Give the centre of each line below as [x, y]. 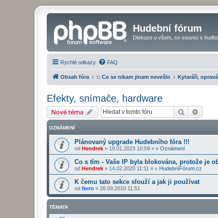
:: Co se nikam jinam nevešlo [133, 77]
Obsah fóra [75, 77]
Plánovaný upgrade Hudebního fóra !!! [132, 142]
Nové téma [67, 112]
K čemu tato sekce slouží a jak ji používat [137, 182]
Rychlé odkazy [78, 62]
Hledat [195, 111]
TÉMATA [59, 207]
